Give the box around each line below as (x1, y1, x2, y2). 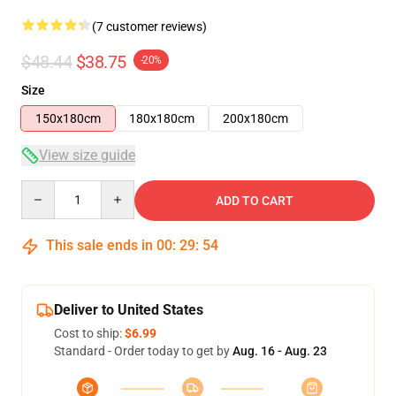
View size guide (39, 147, 135, 164)
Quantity (20, 181, 69, 195)
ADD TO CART (216, 194, 293, 208)
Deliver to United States (54, 301, 203, 318)
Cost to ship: (54, 326, 125, 340)
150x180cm (35, 111, 101, 126)
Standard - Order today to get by (54, 344, 232, 358)
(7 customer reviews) (92, 19, 207, 34)
